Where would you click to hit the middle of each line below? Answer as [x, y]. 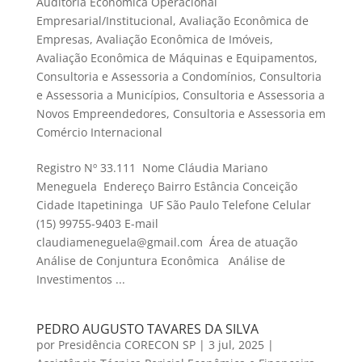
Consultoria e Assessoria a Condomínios [144, 77]
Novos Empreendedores [101, 114]
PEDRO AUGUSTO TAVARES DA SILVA [147, 329]
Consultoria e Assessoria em [249, 114]
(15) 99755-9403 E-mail [97, 224]
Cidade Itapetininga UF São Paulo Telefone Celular [173, 205]
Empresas [63, 40]
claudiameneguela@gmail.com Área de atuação [166, 242]
